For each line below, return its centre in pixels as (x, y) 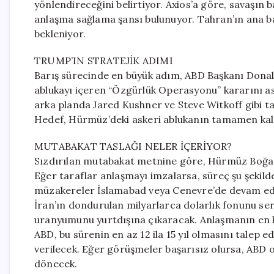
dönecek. (56, 264)
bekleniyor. (60, 34)
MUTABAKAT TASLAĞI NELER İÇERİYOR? (133, 146)
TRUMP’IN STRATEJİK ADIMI (104, 61)
